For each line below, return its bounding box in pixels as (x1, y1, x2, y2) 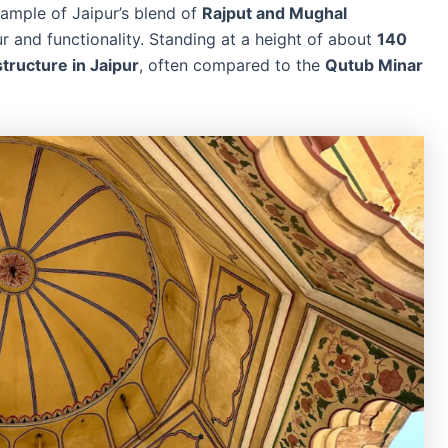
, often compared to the (139, 55, 325, 76)
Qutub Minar (325, 55, 423, 76)
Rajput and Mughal (202, 3, 347, 24)
